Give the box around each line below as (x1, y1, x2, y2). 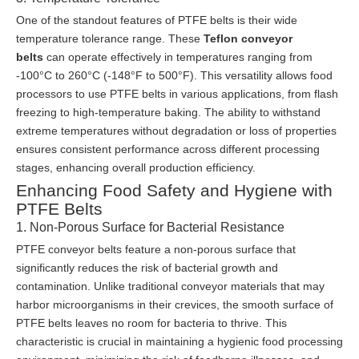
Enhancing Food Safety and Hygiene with (16, 181, 333, 200)
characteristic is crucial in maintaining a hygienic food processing (16, 335, 343, 349)
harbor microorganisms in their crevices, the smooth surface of (16, 298, 333, 312)
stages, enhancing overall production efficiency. (16, 161, 256, 175)
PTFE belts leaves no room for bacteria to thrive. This (16, 317, 287, 330)
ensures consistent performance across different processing (16, 143, 320, 156)
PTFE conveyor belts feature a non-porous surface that (16, 243, 296, 256)
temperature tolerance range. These (16, 32, 204, 46)
